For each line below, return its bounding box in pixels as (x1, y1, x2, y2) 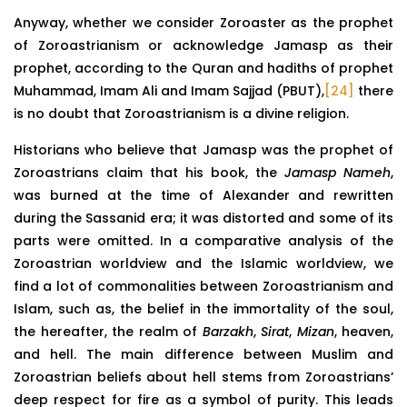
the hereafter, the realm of (14, 322, 203, 341)
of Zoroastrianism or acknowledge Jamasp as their (14, 36, 393, 55)
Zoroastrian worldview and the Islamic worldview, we (14, 253, 393, 273)
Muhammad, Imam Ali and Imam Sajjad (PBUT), (14, 82, 324, 101)
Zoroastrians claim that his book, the (14, 163, 284, 182)
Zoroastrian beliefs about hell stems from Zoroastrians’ (14, 367, 393, 386)
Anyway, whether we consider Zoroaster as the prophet (14, 14, 393, 33)
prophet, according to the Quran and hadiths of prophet (14, 59, 393, 78)
